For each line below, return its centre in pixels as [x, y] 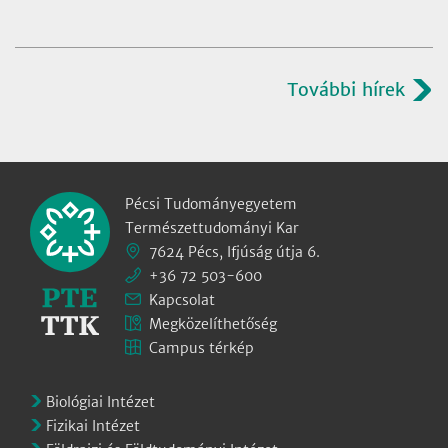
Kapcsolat [182, 300]
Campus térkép [201, 348]
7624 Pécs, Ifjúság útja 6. [234, 252]
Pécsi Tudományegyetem [211, 204]
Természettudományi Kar [212, 228]
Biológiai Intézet [100, 402]
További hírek [346, 89]
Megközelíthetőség [213, 324]
